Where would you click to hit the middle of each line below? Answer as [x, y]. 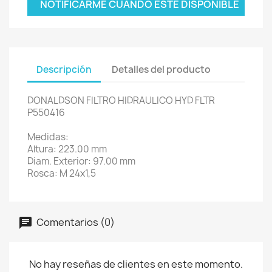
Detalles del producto [161, 70]
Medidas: [48, 137]
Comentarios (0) [75, 222]
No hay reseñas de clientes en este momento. [136, 264]
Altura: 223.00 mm [67, 149]
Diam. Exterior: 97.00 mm [81, 161]
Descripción [64, 70]
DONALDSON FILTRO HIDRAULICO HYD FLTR [121, 100]
